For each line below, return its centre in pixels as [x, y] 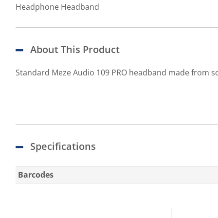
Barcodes [36, 175]
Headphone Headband [57, 7]
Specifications [63, 146]
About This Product [75, 49]
